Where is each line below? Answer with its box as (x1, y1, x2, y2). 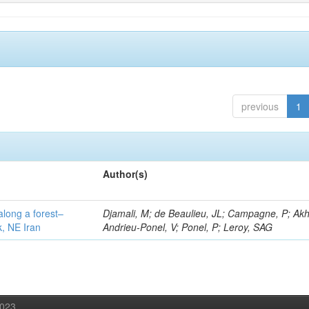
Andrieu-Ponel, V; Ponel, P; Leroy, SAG (103, 220, 273, 234)
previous (241, 99, 279, 113)
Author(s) (103, 167, 148, 181)
